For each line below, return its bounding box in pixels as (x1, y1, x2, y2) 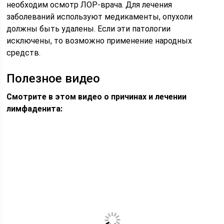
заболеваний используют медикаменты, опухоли (6, 12, 193, 21)
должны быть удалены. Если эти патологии (6, 24, 171, 33)
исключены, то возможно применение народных (6, 36, 192, 45)
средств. (6, 48, 41, 57)
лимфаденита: (6, 104, 63, 113)
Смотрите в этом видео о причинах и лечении (6, 92, 187, 101)
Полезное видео (6, 71, 100, 85)
